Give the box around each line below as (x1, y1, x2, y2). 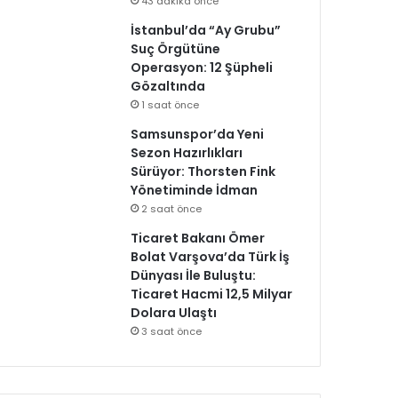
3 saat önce (141, 324, 203, 338)
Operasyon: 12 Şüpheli (131, 59, 274, 76)
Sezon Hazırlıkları (131, 144, 243, 162)
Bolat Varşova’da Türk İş (131, 248, 291, 266)
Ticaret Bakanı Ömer (131, 229, 266, 247)
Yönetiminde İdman (131, 181, 259, 199)
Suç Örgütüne (131, 40, 221, 58)
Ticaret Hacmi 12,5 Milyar (131, 285, 293, 303)
